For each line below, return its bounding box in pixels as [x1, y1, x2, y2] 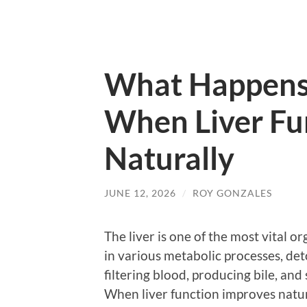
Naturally [104, 140, 234, 177]
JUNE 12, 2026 [104, 187, 176, 199]
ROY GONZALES [193, 187, 272, 199]
